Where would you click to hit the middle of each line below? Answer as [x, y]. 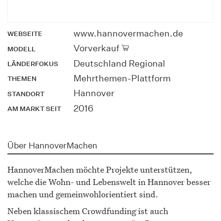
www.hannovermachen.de [128, 33]
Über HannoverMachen [52, 146]
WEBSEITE [25, 34]
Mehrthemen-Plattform [122, 78]
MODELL [21, 49]
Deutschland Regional [119, 63]
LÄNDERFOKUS [33, 64]
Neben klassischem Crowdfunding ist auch [88, 211]
